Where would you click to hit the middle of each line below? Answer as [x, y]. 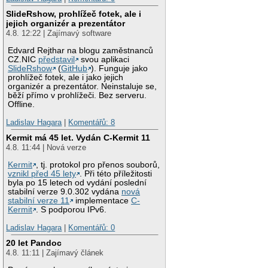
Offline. [22, 105]
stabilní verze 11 [39, 201]
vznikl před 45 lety [42, 174]
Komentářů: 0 [92, 227]
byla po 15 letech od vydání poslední [77, 183]
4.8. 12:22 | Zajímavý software [59, 33]
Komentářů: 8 [92, 122]
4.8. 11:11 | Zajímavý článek [55, 253]
